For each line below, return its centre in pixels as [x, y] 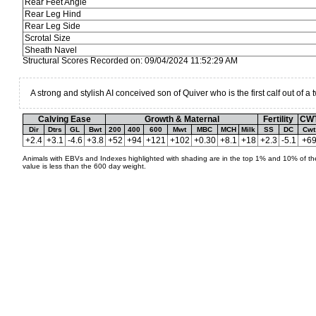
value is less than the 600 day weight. [84, 166]
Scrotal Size [48, 38]
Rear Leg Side [53, 26]
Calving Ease [64, 119]
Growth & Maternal [182, 119]
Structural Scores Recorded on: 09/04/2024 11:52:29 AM [130, 61]
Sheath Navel [51, 50]
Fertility [278, 119]
